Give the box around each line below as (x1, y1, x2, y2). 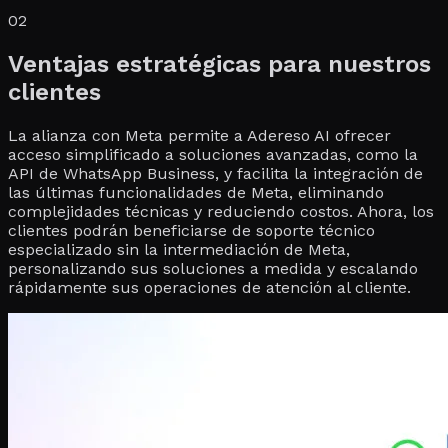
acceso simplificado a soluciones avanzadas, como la (8, 144, 418, 164)
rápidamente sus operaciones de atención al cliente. (8, 277, 411, 297)
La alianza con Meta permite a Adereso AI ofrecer (8, 125, 391, 145)
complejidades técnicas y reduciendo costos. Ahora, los (8, 201, 434, 221)
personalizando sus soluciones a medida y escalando (8, 258, 418, 278)
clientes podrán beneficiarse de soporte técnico (8, 220, 375, 240)
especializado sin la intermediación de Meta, (8, 239, 350, 259)
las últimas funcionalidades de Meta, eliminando (8, 182, 384, 202)
